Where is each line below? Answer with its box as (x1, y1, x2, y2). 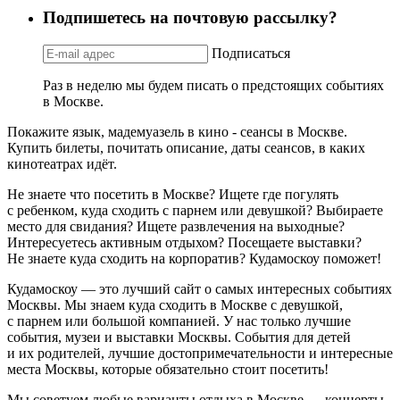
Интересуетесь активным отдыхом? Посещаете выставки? (7, 234, 362, 250)
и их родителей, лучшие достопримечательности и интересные (7, 345, 393, 361)
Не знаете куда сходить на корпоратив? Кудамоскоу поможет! (7, 250, 381, 266)
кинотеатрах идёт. (7, 155, 117, 171)
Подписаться (212, 45, 290, 61)
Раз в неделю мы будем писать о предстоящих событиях (43, 77, 384, 93)
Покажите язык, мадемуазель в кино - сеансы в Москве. (7, 123, 347, 139)
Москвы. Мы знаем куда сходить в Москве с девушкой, (7, 296, 343, 312)
